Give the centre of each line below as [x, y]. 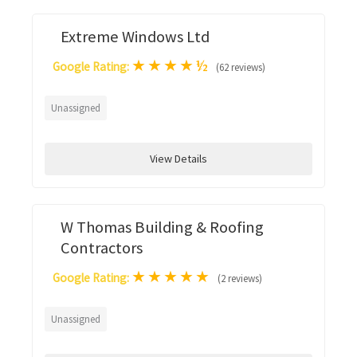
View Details [178, 158]
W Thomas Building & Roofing [162, 227]
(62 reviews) [241, 67]
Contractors [102, 247]
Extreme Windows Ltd [135, 36]
